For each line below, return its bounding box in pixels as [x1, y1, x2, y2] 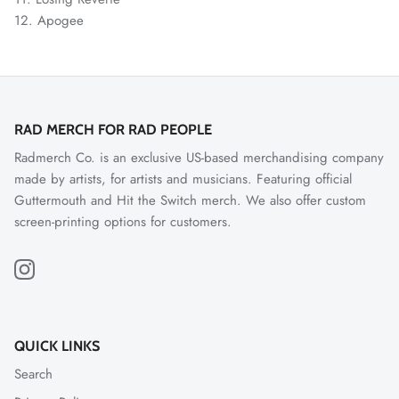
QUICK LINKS [14, 337, 100, 355]
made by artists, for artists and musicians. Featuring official [14, 169, 352, 190]
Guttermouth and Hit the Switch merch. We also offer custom [14, 191, 366, 211]
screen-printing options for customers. [14, 212, 232, 232]
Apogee [37, 11, 84, 31]
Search [14, 364, 53, 385]
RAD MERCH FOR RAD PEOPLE [14, 120, 212, 139]
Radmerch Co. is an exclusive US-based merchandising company [14, 148, 384, 168]
